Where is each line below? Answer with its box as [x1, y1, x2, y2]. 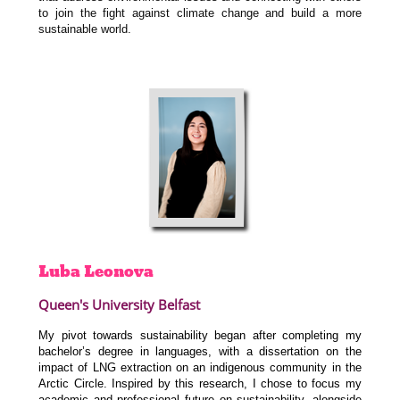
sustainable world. [38, 22, 132, 37]
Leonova [84, 258, 154, 284]
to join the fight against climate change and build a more [38, 6, 362, 21]
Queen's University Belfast [38, 295, 201, 313]
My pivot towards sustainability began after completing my [38, 329, 362, 343]
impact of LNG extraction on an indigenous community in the [38, 361, 362, 375]
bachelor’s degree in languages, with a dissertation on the [38, 345, 362, 359]
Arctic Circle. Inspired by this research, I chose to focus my [38, 377, 362, 391]
